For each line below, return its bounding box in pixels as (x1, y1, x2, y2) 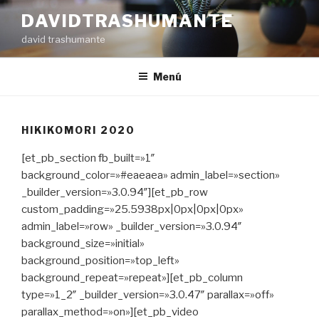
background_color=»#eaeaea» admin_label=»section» (21, 169, 280, 182)
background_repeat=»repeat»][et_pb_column (21, 271, 243, 284)
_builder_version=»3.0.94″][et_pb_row (21, 186, 208, 199)
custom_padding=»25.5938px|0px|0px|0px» (21, 203, 244, 216)
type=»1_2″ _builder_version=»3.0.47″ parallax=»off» (21, 288, 274, 301)
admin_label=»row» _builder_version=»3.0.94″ (21, 220, 242, 233)
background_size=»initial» (21, 237, 145, 250)
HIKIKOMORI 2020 (21, 123, 136, 136)
